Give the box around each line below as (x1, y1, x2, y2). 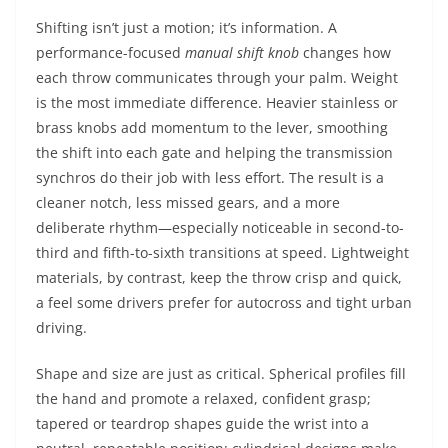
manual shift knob (185, 43, 299, 62)
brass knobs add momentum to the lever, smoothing (36, 118, 388, 137)
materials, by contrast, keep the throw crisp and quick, (36, 268, 402, 287)
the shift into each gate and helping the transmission (36, 143, 393, 162)
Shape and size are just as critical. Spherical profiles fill (36, 364, 406, 383)
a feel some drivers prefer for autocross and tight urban (36, 293, 412, 312)
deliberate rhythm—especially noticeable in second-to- (36, 218, 404, 237)
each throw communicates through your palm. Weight (36, 68, 398, 87)
